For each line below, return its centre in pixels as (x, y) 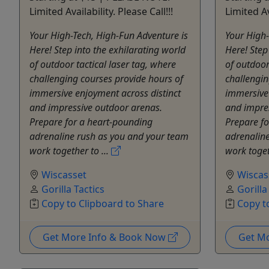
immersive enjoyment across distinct (105, 93)
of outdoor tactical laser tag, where (103, 64)
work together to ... (70, 150)
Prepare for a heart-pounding (91, 122)
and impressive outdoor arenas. (96, 107)
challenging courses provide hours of (106, 78)
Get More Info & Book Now (105, 237)
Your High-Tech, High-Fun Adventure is (109, 35)
